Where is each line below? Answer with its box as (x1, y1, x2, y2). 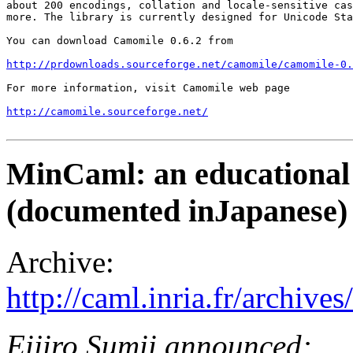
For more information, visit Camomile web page (6, 81, 290, 94)
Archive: (6, 245, 114, 280)
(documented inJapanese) (6, 193, 347, 229)
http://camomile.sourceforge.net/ (6, 105, 208, 117)
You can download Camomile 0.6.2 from (6, 34, 240, 46)
